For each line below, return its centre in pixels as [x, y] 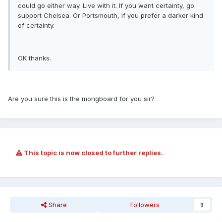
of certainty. [36, 26]
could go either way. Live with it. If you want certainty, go [106, 6]
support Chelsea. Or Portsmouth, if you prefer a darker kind [111, 16]
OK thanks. [34, 58]
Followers [145, 205]
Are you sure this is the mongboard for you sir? [81, 99]
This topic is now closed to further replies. [93, 153]
